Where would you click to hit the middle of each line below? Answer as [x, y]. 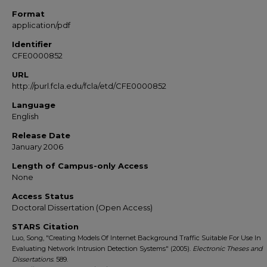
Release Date [41, 135]
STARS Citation [45, 226]
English [25, 116]
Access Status [43, 196]
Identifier [32, 44]
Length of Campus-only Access [80, 166]
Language [34, 105]
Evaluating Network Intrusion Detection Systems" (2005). [102, 249]
